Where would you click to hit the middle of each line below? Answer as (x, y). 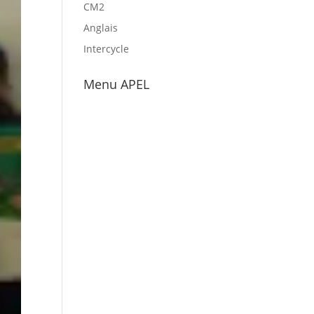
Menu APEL (117, 84)
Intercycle (107, 49)
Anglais (101, 28)
